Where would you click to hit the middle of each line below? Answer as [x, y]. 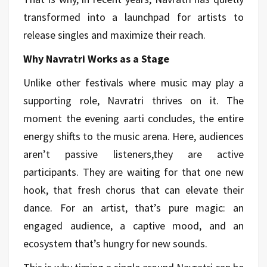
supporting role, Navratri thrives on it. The [133, 100]
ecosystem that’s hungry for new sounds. [115, 243]
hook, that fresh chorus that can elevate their [133, 190]
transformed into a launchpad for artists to [133, 17]
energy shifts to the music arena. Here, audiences [133, 136]
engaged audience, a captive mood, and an [133, 225]
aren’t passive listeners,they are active [133, 154]
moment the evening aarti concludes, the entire [133, 118]
